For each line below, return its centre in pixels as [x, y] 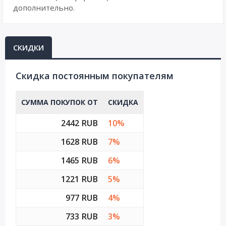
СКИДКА [123, 102]
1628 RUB [79, 142]
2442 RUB [79, 123]
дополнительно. [44, 8]
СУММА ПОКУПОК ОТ [60, 102]
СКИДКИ [29, 47]
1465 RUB [79, 160]
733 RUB [82, 216]
